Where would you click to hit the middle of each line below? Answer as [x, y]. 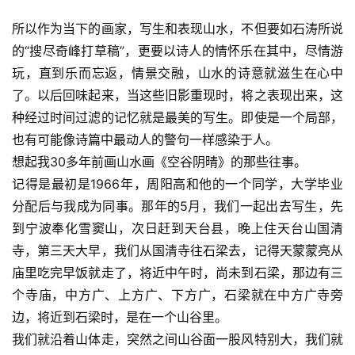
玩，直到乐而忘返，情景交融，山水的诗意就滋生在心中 [177, 73]
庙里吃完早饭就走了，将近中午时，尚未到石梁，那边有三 [177, 272]
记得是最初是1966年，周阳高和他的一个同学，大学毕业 [177, 183]
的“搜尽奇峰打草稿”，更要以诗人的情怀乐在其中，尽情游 [177, 50]
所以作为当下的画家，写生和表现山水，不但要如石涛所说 [177, 28]
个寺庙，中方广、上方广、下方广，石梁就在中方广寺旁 [177, 294]
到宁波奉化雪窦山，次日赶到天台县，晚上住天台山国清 [177, 228]
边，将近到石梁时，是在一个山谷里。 [120, 317]
